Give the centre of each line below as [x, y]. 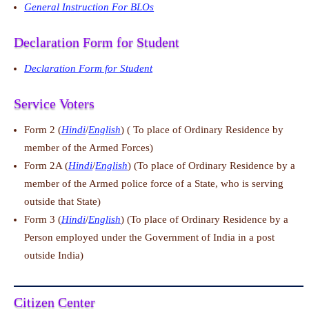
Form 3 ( [43, 220]
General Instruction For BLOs [89, 7]
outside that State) [63, 202]
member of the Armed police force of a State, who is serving [154, 184]
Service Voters [54, 104]
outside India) [54, 256]
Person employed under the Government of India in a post [150, 238]
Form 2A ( [47, 166]
